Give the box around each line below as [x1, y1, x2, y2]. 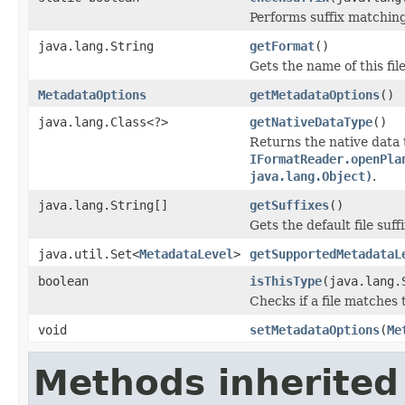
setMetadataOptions [250, 322, 380, 337]
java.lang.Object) [250, 168, 372, 184]
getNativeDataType [250, 114, 372, 129]
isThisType [250, 273, 322, 288]
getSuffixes [250, 197, 329, 212]
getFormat [250, 38, 315, 53]
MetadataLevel [139, 246, 233, 261]
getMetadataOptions [250, 87, 380, 102]
